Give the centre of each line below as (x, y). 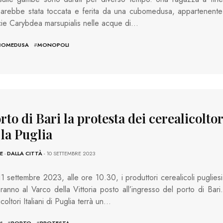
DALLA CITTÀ (24, 153)
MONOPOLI (53, 45)
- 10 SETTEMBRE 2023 (68, 153)
